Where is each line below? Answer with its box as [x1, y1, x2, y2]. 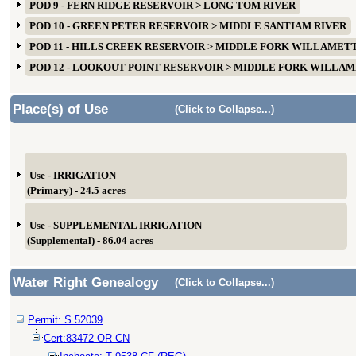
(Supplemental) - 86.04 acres [27, 235, 153, 246]
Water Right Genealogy [13, 275, 158, 290]
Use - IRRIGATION [29, 170, 116, 181]
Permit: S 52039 [28, 314, 103, 326]
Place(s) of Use [13, 102, 108, 117]
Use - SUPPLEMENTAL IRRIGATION [29, 220, 202, 231]
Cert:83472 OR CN [44, 332, 130, 344]
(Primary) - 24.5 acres [27, 185, 126, 196]
